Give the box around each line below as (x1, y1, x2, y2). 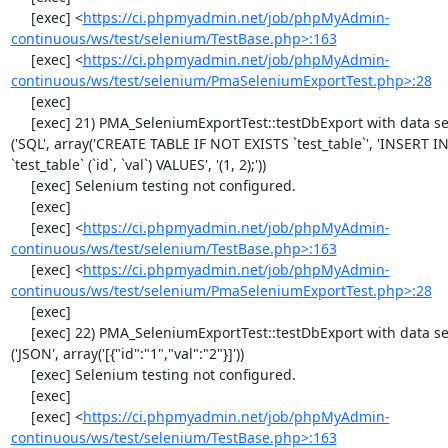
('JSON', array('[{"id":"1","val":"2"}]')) (10, 344, 244, 363)
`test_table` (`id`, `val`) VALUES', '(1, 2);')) (10, 155, 266, 174)
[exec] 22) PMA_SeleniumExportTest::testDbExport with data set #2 (10, 323, 31, 342)
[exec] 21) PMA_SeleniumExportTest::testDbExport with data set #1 (10, 113, 31, 132)
